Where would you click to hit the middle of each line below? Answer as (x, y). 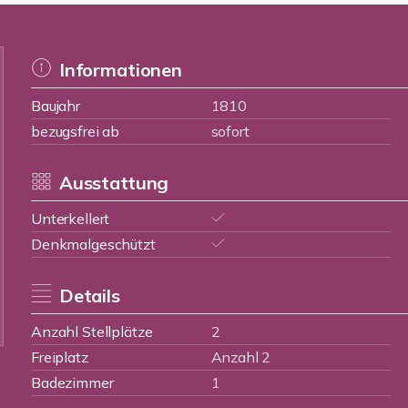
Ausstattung (114, 183)
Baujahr (56, 106)
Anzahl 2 (241, 357)
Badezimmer (72, 382)
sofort (230, 131)
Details (89, 296)
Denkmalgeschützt (93, 244)
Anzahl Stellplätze (92, 331)
